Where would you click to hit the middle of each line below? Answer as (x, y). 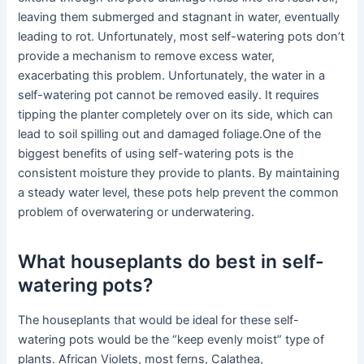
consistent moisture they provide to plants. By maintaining (179, 173)
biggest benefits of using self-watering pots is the (156, 154)
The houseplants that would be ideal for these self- (159, 321)
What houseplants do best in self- (171, 261)
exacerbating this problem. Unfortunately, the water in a (172, 76)
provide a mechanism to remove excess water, (147, 56)
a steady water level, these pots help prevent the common (179, 193)
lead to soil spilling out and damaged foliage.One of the (170, 134)
